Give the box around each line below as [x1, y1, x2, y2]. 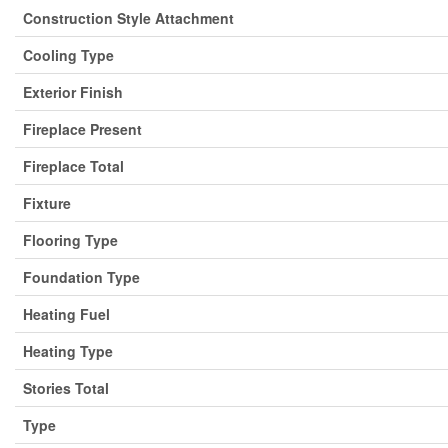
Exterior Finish [23, 82, 123, 102]
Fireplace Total [23, 156, 124, 176]
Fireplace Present [23, 119, 142, 139]
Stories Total [23, 378, 109, 398]
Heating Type [23, 341, 113, 361]
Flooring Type [23, 230, 118, 250]
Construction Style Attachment [23, 8, 234, 28]
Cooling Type [23, 45, 114, 65]
